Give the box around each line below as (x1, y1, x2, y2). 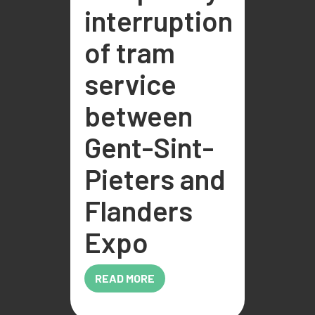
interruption (84, 4, 233, 38)
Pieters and (84, 162, 226, 196)
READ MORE (95, 271, 155, 285)
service (84, 67, 176, 101)
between (84, 98, 193, 133)
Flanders (84, 193, 193, 228)
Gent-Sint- (84, 130, 214, 165)
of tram (84, 35, 175, 70)
